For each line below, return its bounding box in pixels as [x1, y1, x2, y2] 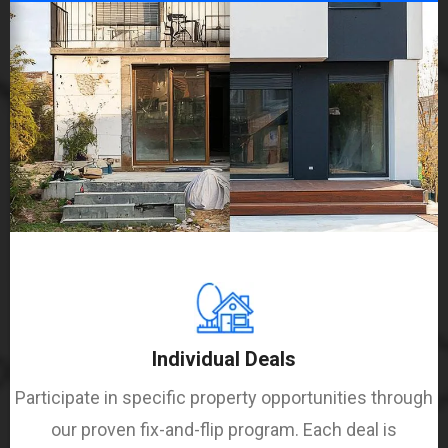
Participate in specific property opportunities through [15, 386, 433, 408]
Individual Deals [152, 346, 296, 371]
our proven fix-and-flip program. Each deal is [51, 418, 397, 440]
